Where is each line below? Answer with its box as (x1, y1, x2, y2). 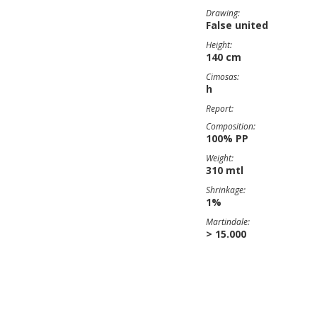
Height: (206, 39, 232, 51)
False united (206, 18, 268, 32)
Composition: (206, 120, 255, 132)
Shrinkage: (206, 184, 246, 196)
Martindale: (206, 216, 250, 228)
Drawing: (206, 7, 240, 19)
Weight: (206, 152, 234, 164)
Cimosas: (206, 71, 239, 83)
